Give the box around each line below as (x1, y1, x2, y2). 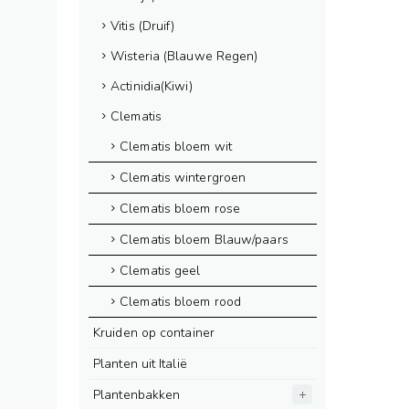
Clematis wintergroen (120, 169, 246, 186)
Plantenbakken (93, 386, 181, 404)
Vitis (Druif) (110, 17, 175, 35)
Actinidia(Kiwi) (110, 78, 193, 95)
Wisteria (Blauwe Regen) (110, 47, 258, 65)
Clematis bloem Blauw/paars (120, 231, 288, 248)
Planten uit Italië (93, 355, 187, 372)
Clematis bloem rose (120, 200, 241, 217)
